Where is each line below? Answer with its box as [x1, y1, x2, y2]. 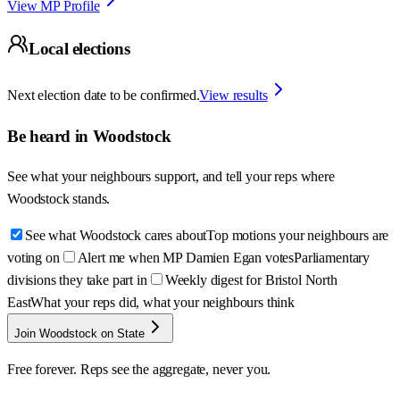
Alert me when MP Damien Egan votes [77, 250, 295, 266]
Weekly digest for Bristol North [164, 272, 337, 288]
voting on [7, 250, 60, 266]
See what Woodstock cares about [25, 228, 207, 244]
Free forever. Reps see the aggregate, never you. [7, 362, 271, 378]
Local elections [29, 39, 130, 59]
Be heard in [7, 126, 93, 146]
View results [199, 87, 268, 103]
